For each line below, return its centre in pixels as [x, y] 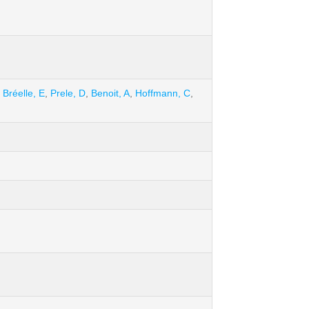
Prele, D [68, 93]
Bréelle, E [24, 93]
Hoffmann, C [163, 93]
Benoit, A [110, 93]
